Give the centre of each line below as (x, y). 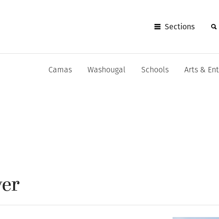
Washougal (107, 70)
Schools (155, 70)
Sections (180, 26)
